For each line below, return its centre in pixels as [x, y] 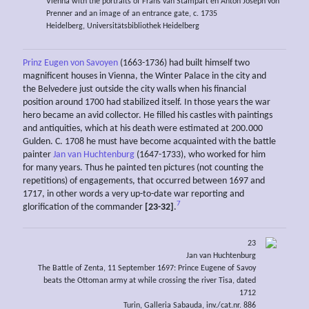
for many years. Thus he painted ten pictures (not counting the [143, 168]
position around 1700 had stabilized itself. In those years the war [147, 102]
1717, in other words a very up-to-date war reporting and [133, 194]
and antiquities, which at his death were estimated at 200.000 [143, 128]
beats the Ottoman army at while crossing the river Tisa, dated [150, 281]
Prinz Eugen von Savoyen [70, 63]
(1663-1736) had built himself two [184, 63]
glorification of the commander [84, 207]
